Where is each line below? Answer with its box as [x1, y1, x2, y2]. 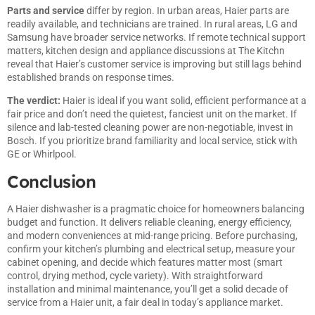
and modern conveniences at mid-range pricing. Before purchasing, [7, 229, 297, 241]
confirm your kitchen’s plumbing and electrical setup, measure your [7, 243, 295, 255]
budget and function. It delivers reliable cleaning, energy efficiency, [7, 216, 292, 228]
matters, [7, 44, 46, 56]
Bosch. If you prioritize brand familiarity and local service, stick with [7, 135, 297, 147]
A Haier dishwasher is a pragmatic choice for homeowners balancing [7, 202, 304, 214]
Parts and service [7, 4, 84, 16]
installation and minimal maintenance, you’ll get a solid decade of [7, 283, 288, 295]
